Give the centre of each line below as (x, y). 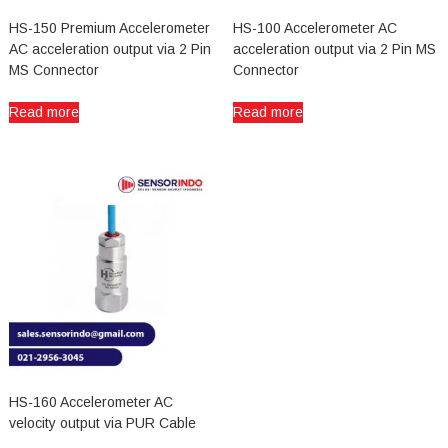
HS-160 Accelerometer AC (90, 402)
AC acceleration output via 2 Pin (109, 49)
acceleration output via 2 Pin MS (334, 49)
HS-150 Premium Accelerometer (109, 28)
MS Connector (53, 70)
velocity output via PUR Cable (102, 423)
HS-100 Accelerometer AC (314, 28)
